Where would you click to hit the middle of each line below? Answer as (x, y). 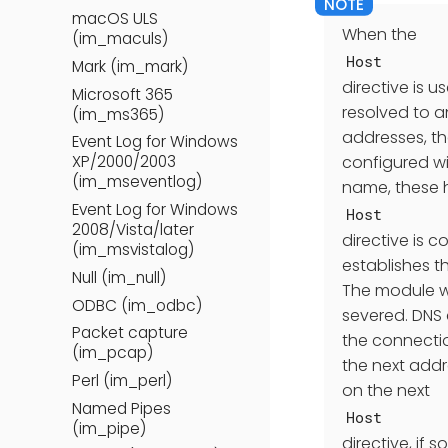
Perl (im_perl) (122, 381)
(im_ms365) (118, 114)
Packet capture (130, 333)
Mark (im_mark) (130, 66)
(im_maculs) (120, 39)
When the (379, 35)
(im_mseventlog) (137, 182)
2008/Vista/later (133, 230)
